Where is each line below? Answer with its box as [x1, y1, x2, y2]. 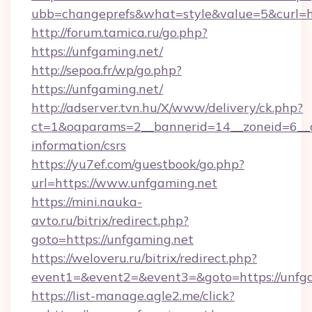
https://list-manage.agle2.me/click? [31, 288, 235, 304]
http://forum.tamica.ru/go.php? [31, 24, 208, 40]
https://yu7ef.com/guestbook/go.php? [31, 156, 244, 172]
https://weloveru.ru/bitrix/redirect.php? [31, 250, 257, 266]
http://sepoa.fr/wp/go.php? [31, 62, 182, 78]
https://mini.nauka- [31, 194, 142, 210]
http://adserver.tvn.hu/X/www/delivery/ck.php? [31, 100, 303, 116]
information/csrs [31, 137, 126, 153]
